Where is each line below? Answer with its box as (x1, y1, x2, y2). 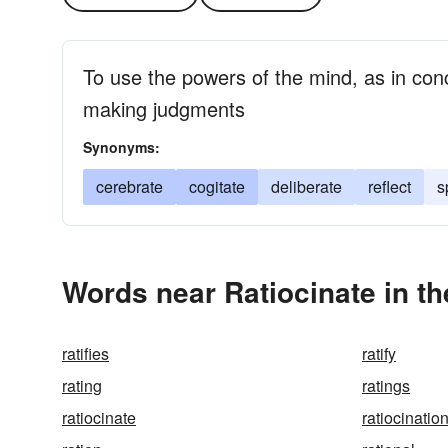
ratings (362, 374, 410, 397)
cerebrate (96, 175, 163, 198)
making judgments (83, 94, 245, 123)
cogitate (189, 175, 245, 198)
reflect (368, 175, 411, 198)
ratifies (62, 342, 109, 365)
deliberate (271, 175, 342, 198)
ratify (362, 342, 396, 365)
